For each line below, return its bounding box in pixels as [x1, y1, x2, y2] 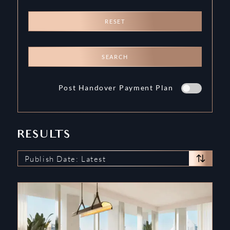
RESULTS [17, 129, 71, 142]
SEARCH [102, 53, 128, 60]
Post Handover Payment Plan [58, 83, 174, 92]
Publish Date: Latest [24, 154, 106, 164]
